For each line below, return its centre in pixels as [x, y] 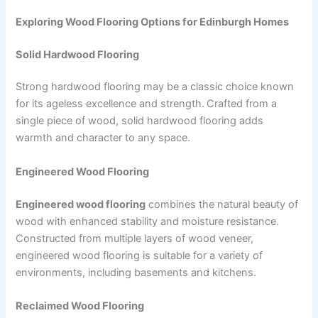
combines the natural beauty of [222, 204]
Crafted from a [242, 104]
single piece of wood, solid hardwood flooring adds [140, 121]
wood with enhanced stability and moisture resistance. [148, 221]
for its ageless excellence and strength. [110, 104]
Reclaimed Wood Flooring [80, 306]
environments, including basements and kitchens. [136, 272]
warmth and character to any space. [103, 138]
